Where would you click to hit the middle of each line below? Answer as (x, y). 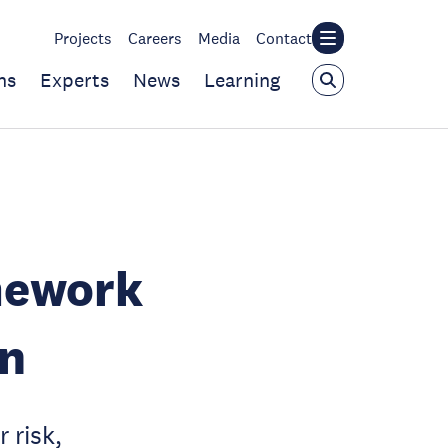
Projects (83, 38)
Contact (284, 38)
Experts (74, 80)
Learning (242, 80)
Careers (155, 38)
